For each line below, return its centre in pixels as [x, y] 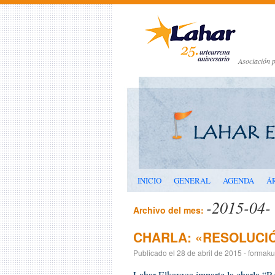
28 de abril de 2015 [209, 253]
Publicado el [154, 253]
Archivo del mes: [170, 210]
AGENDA [238, 180]
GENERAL [192, 180]
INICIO [149, 180]
